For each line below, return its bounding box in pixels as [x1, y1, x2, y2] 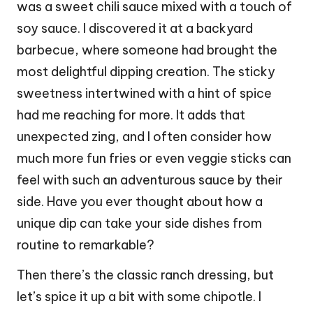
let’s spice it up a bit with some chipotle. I [17, 288, 261, 305]
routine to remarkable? [17, 236, 154, 253]
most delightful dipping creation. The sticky [17, 63, 275, 80]
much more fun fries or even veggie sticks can [17, 150, 291, 166]
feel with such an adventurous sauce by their [17, 171, 283, 188]
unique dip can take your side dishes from [17, 214, 262, 231]
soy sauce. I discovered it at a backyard [17, 20, 253, 36]
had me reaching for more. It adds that [17, 106, 245, 123]
